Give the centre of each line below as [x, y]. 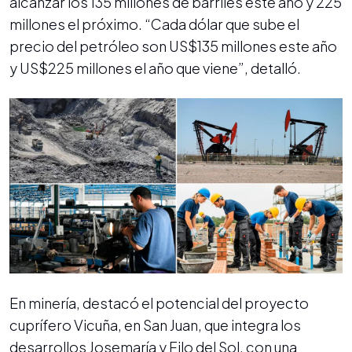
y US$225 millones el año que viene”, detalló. [155, 68]
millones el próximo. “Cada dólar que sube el [154, 24]
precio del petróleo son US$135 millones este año [173, 46]
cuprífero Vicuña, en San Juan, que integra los [155, 325]
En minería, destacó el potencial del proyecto [159, 303]
